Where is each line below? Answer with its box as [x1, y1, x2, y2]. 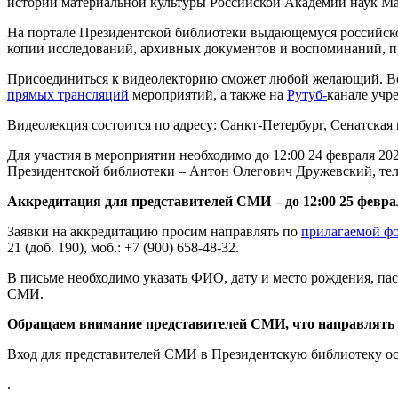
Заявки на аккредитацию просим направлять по [7, 224, 301, 240]
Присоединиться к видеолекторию [7, 71, 218, 87]
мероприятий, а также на [129, 87, 287, 103]
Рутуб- [287, 87, 327, 103]
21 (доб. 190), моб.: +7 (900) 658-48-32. [7, 240, 239, 256]
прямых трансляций [7, 87, 129, 103]
